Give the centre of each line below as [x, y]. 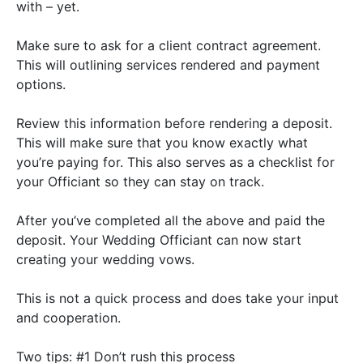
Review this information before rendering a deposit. [174, 123]
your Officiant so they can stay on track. [140, 181]
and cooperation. [68, 317]
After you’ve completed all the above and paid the [171, 220]
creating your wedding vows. [105, 259]
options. [41, 84]
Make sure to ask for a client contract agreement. [169, 45]
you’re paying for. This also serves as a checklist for [175, 162]
